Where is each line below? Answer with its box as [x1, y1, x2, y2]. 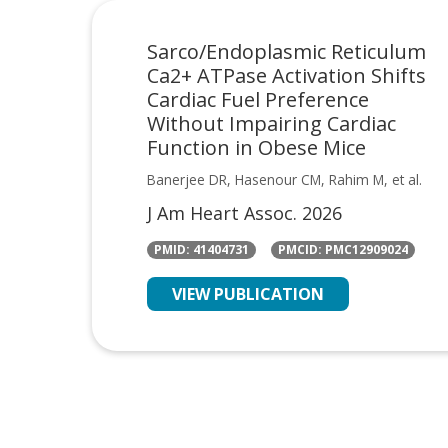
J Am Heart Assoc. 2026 [147, 200, 342, 225]
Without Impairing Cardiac [147, 109, 396, 137]
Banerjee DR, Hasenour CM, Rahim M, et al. [147, 169, 422, 189]
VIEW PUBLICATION [172, 282, 324, 305]
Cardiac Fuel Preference [147, 85, 369, 113]
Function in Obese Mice [147, 133, 366, 161]
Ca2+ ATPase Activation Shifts [147, 61, 426, 89]
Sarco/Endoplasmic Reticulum [147, 37, 426, 65]
